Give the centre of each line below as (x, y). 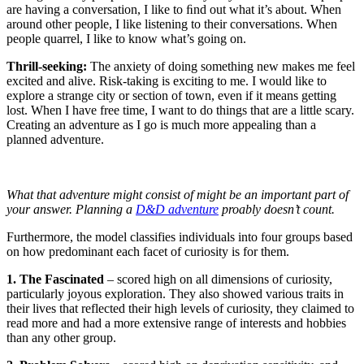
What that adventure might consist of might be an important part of (178, 195)
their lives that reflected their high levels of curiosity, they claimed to (180, 309)
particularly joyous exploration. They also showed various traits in (175, 294)
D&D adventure (177, 210)
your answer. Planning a (71, 210)
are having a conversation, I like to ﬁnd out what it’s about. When (174, 10)
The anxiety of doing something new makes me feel (221, 67)
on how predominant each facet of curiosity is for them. (148, 252)
